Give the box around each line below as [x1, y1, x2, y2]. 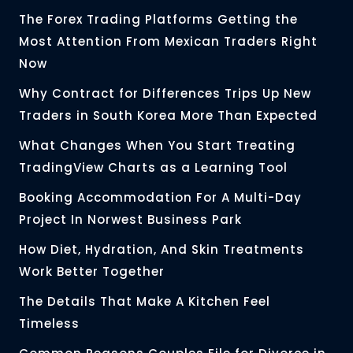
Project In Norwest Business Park [19, 211, 242, 229]
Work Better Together [19, 263, 165, 281]
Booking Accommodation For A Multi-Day [19, 189, 302, 206]
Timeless [19, 315, 80, 333]
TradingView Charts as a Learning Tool [19, 159, 288, 176]
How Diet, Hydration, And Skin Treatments [19, 241, 304, 258]
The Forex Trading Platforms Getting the [19, 11, 298, 28]
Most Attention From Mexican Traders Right [19, 33, 318, 50]
